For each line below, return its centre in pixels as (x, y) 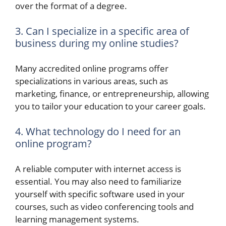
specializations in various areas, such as (92, 81)
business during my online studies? (97, 43)
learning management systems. (77, 219)
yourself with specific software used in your (100, 194)
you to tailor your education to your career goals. (110, 106)
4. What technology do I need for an (98, 131)
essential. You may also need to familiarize (98, 181)
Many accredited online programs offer (92, 68)
